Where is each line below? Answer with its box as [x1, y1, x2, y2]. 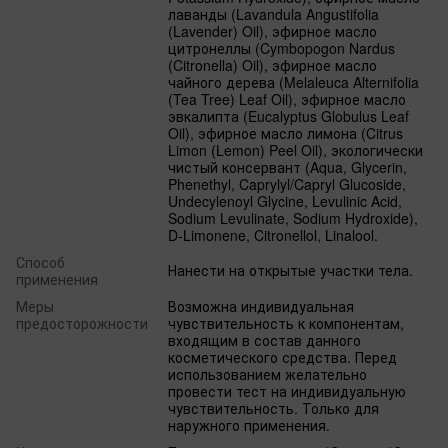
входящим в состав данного [168, 329, 361, 350]
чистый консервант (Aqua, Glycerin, [168, 156, 407, 177]
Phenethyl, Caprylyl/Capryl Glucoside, [168, 173, 406, 194]
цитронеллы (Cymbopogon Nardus [168, 37, 395, 58]
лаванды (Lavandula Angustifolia [168, 3, 379, 24]
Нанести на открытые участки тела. [168, 259, 413, 280]
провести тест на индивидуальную [168, 380, 406, 401]
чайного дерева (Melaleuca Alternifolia [168, 71, 419, 92]
